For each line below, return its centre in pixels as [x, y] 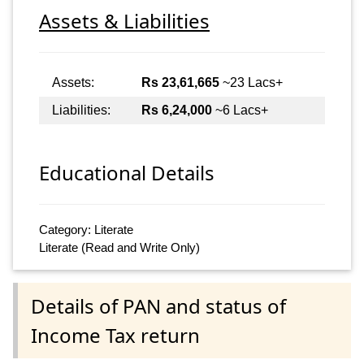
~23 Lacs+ [251, 82]
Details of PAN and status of [158, 305]
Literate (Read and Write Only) [119, 248]
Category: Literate [86, 230]
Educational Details [127, 173]
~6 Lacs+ [240, 110]
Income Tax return [115, 335]
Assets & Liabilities [124, 20]
